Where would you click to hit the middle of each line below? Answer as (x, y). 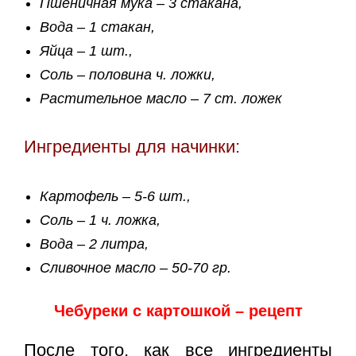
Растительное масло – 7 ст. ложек (161, 99)
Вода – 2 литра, (94, 244)
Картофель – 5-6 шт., (115, 197)
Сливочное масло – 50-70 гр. (135, 268)
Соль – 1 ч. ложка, (100, 221)
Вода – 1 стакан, (97, 27)
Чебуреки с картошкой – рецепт (178, 311)
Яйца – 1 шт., (86, 51)
